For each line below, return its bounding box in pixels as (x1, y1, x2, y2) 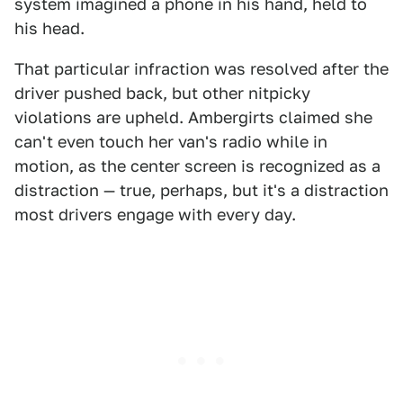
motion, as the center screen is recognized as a (14, 157, 381, 176)
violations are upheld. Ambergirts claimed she (14, 108, 372, 128)
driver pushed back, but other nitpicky (14, 84, 310, 103)
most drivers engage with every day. (14, 205, 296, 225)
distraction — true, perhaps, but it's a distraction (14, 181, 389, 201)
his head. (14, 19, 85, 39)
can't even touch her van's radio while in (14, 132, 327, 152)
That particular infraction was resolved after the (14, 59, 389, 79)
